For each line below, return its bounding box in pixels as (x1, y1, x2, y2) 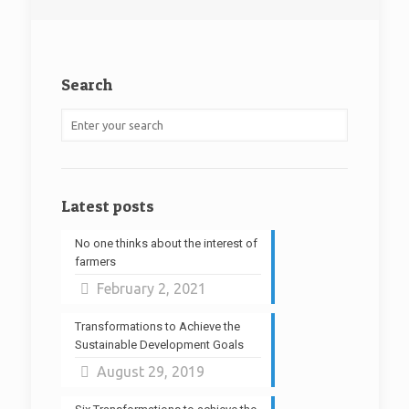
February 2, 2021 (97, 280, 207, 297)
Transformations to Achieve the (75, 320, 240, 333)
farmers (75, 255, 116, 268)
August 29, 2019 (97, 363, 205, 380)
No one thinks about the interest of (75, 236, 257, 250)
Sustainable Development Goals (75, 338, 244, 351)
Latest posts (61, 196, 154, 215)
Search (61, 75, 112, 94)
